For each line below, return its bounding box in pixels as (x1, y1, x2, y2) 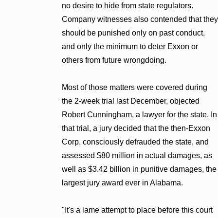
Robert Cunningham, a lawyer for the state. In (61, 110, 217, 119)
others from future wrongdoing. (61, 55, 166, 64)
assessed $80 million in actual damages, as (61, 151, 212, 160)
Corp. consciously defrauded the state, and (61, 137, 209, 146)
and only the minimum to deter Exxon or (61, 42, 198, 51)
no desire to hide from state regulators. (61, 1, 193, 10)
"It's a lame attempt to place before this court (61, 205, 213, 214)
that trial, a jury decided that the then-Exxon (61, 124, 210, 132)
